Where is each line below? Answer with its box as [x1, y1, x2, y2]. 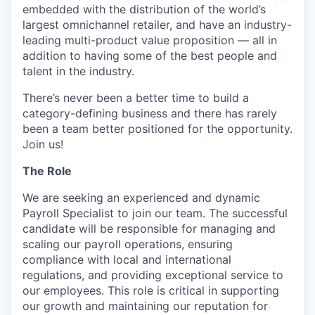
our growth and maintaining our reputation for [22, 299, 268, 314]
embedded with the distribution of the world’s [22, 2, 266, 17]
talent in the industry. [22, 64, 134, 79]
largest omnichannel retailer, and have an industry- [22, 18, 292, 32]
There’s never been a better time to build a [22, 91, 249, 105]
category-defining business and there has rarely [22, 106, 277, 121]
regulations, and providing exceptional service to [22, 268, 283, 283]
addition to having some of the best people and [22, 49, 277, 63]
